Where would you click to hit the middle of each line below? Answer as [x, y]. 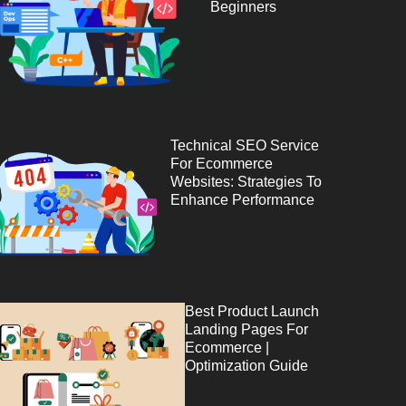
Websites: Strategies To [246, 181]
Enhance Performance [243, 199]
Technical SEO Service [245, 145]
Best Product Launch [251, 311]
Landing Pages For [246, 329]
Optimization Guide [246, 365]
